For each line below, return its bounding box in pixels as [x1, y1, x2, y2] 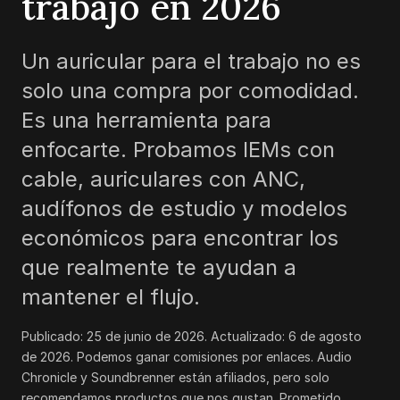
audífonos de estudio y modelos [21, 196, 347, 221]
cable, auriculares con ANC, [21, 166, 305, 192]
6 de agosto [288, 329, 362, 344]
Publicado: [21, 329, 87, 344]
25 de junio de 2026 [87, 329, 204, 344]
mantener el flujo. [21, 284, 200, 310]
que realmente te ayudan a [21, 254, 296, 280]
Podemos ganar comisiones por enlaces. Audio [77, 349, 352, 364]
